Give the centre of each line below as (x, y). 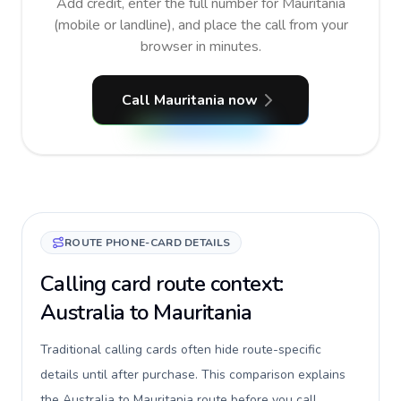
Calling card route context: (162, 284)
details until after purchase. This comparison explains (193, 375)
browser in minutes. (200, 47)
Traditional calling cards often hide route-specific (181, 350)
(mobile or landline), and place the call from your (200, 25)
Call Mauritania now (190, 100)
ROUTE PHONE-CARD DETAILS (148, 243)
